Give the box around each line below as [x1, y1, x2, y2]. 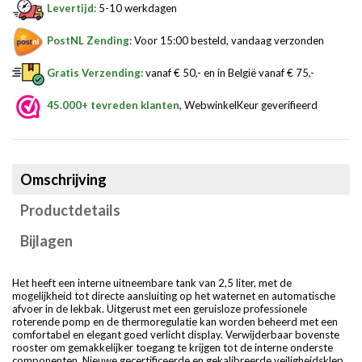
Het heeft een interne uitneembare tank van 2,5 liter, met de [12, 276, 292, 290]
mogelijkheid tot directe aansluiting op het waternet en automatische [12, 289, 335, 303]
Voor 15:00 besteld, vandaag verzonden [132, 34, 324, 48]
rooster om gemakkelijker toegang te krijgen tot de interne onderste [12, 341, 333, 355]
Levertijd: [47, 2, 96, 15]
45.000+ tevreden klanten [47, 99, 179, 112]
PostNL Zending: [47, 34, 132, 48]
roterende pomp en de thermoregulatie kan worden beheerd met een [12, 315, 338, 329]
